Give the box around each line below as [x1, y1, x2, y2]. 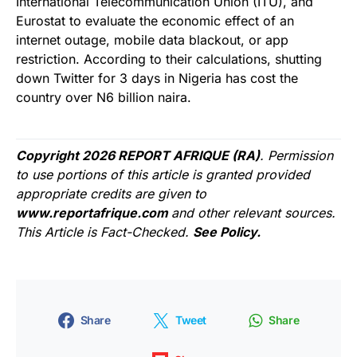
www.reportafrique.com [16, 204, 171, 221]
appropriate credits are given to [16, 185, 206, 202]
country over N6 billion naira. [16, 88, 191, 105]
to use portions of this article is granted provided [16, 166, 310, 182]
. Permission [260, 147, 333, 163]
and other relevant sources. [171, 204, 335, 221]
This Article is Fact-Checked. [16, 223, 193, 240]
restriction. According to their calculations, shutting [16, 50, 322, 67]
